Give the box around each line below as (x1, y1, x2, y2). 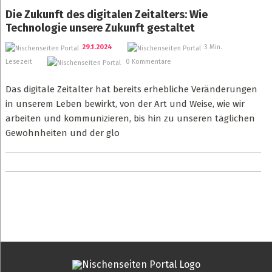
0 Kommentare (123, 58, 171, 66)
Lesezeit (5, 58, 32, 66)
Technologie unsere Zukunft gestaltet (5, 21, 195, 35)
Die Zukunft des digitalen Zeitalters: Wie (5, 8, 208, 21)
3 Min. (203, 43, 222, 51)
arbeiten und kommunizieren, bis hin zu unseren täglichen (5, 113, 255, 124)
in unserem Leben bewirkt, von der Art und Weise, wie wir (5, 98, 245, 109)
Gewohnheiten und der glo (5, 127, 120, 138)
